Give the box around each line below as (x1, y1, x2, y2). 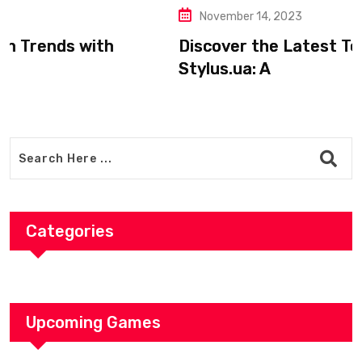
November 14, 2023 (32, 10, 135, 24)
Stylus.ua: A (11, 59, 103, 79)
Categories (26, 221, 114, 242)
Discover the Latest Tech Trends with (11, 36, 309, 57)
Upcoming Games (26, 313, 161, 333)
